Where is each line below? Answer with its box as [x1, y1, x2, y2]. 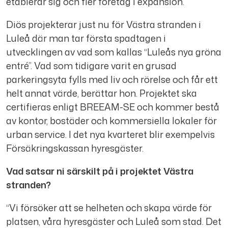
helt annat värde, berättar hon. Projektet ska [6, 87, 197, 100]
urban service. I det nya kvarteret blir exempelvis [6, 128, 215, 141]
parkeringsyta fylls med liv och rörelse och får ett [6, 73, 218, 87]
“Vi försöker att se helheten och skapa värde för [6, 201, 212, 215]
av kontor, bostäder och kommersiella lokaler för [6, 114, 217, 128]
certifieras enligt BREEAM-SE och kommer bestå [6, 100, 219, 114]
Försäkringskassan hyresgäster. [6, 141, 144, 155]
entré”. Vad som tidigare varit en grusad [6, 59, 177, 73]
